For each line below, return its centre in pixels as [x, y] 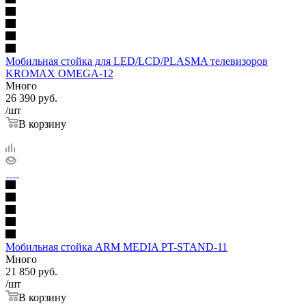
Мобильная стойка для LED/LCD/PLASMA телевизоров [137, 61]
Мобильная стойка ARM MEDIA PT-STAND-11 [116, 247]
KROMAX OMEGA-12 [59, 73]
